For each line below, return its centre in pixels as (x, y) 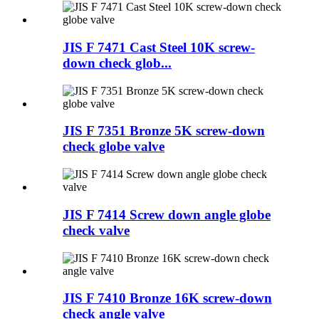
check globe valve (114, 147)
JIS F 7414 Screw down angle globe (167, 214)
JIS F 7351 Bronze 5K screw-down (164, 131)
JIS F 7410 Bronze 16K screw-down (167, 298)
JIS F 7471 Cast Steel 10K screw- (159, 47)
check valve (96, 230)
